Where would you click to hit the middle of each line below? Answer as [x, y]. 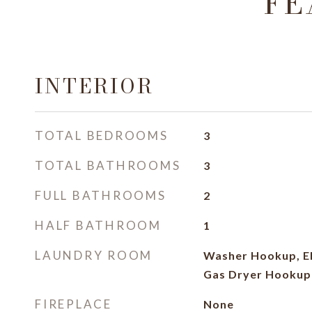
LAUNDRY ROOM [94, 255]
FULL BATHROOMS [101, 195]
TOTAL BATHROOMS [108, 165]
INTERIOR [94, 86]
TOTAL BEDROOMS [102, 135]
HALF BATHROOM [98, 225]
